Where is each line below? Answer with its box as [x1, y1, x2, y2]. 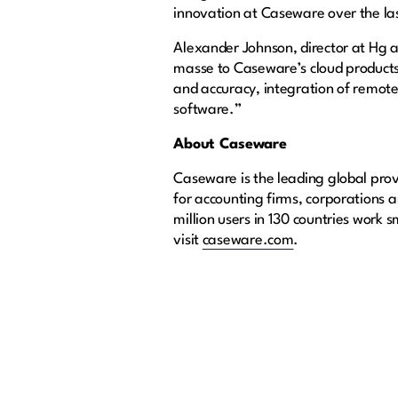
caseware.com [202, 233, 294, 249]
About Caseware [173, 137, 287, 153]
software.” [173, 102, 242, 118]
